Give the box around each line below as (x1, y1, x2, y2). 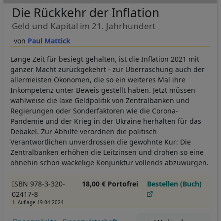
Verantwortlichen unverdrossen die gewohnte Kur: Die (10, 137, 191, 147)
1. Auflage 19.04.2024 (11, 199, 64, 206)
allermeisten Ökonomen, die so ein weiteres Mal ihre (10, 74, 185, 84)
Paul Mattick (27, 36, 71, 45)
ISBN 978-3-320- (11, 179, 65, 188)
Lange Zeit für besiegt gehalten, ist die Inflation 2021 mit (10, 54, 199, 64)
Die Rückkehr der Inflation (11, 4, 159, 21)
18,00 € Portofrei (81, 179, 138, 188)
